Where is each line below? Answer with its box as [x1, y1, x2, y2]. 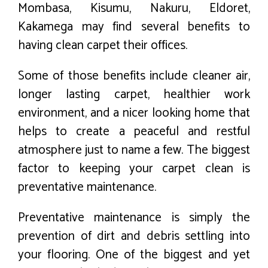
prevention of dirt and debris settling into [18, 226, 250, 246]
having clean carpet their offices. [18, 35, 187, 56]
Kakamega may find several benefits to [18, 16, 250, 37]
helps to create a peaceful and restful [18, 121, 250, 142]
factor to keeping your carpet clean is [18, 158, 250, 179]
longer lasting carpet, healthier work [18, 84, 250, 105]
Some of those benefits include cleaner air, [18, 65, 250, 86]
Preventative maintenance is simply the [18, 207, 250, 228]
